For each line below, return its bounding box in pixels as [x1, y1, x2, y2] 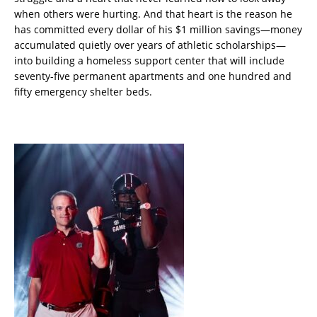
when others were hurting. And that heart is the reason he [14, 7, 292, 21]
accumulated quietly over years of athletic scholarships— [14, 38, 286, 52]
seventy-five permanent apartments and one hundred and [14, 69, 292, 83]
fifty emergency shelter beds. [14, 85, 152, 99]
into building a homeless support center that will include [14, 54, 284, 68]
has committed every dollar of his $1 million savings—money [14, 23, 302, 37]
